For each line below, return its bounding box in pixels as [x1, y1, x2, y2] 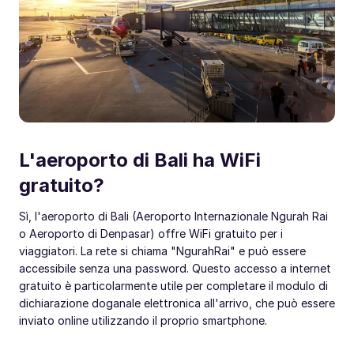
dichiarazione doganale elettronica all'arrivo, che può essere [19, 296, 335, 310]
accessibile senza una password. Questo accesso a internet [19, 261, 331, 275]
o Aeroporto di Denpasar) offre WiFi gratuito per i [19, 226, 283, 240]
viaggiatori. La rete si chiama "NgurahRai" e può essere [19, 243, 306, 258]
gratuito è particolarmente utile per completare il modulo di [19, 278, 328, 292]
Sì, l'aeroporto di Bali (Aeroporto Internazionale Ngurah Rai [19, 209, 328, 223]
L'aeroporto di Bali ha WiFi [19, 148, 261, 171]
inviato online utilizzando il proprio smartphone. [19, 313, 267, 327]
